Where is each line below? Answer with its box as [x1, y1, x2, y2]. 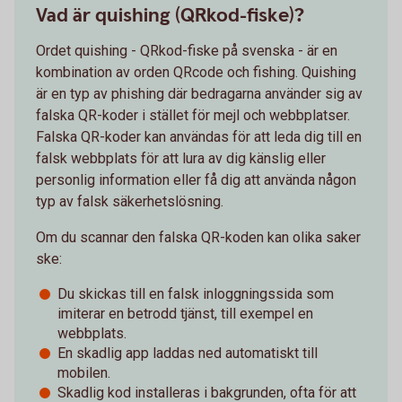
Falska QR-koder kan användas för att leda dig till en [36, 127, 362, 145]
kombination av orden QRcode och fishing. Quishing [36, 63, 356, 81]
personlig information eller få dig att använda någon [36, 170, 356, 188]
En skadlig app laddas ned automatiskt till [57, 344, 318, 362]
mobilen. [57, 363, 110, 381]
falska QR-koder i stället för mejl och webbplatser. [36, 106, 350, 124]
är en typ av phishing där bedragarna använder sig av [36, 84, 363, 102]
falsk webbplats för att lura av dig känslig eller [36, 149, 326, 167]
